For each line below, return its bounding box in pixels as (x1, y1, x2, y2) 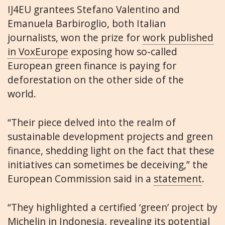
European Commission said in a (8, 171, 154, 185)
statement (154, 171, 202, 185)
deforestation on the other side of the (8, 72, 184, 86)
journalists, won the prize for (8, 30, 143, 44)
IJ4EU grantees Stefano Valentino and (8, 2, 180, 16)
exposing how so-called (68, 44, 177, 58)
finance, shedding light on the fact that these (8, 143, 214, 157)
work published (143, 30, 213, 44)
